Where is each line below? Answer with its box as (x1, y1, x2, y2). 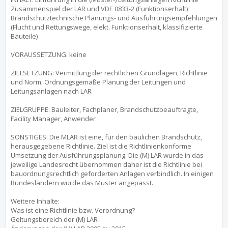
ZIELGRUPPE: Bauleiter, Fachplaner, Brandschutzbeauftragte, (11, 105, 198, 114)
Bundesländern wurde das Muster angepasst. (11, 178, 153, 187)
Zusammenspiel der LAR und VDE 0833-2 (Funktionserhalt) (11, 4, 188, 13)
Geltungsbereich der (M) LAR (11, 215, 98, 224)
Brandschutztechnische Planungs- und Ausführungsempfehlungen (11, 13, 217, 22)
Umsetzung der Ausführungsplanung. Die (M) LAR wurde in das (11, 151, 204, 160)
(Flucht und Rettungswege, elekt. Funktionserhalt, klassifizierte (11, 22, 203, 32)
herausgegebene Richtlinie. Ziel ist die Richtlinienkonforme (11, 141, 191, 151)
